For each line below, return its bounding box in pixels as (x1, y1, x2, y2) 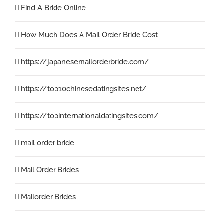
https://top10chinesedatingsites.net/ (21, 84, 147, 93)
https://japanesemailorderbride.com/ (21, 57, 149, 66)
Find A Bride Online (21, 3, 86, 12)
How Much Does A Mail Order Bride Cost (21, 30, 158, 39)
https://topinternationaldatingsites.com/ (21, 111, 159, 120)
